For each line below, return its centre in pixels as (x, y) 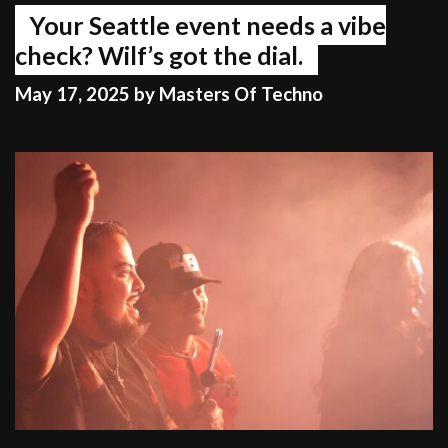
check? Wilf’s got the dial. (159, 55)
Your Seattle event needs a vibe (208, 25)
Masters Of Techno (241, 93)
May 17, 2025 (72, 93)
